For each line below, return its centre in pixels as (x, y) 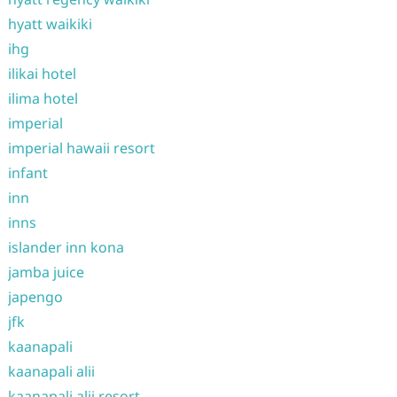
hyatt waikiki (50, 23)
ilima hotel (43, 98)
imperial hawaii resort (81, 148)
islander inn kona (66, 247)
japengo (35, 296)
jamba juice (46, 272)
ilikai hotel (42, 73)
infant (27, 172)
